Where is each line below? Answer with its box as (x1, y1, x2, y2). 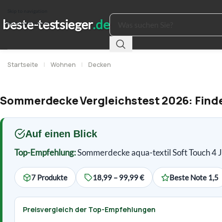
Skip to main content (4, 20, 51, 26)
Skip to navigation (7, 7, 48, 14)
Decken (88, 60, 111, 69)
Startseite (7, 60, 38, 69)
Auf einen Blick (25, 128, 97, 139)
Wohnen (51, 60, 76, 69)
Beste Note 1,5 (169, 173, 219, 182)
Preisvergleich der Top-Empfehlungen (23, 205, 156, 214)
